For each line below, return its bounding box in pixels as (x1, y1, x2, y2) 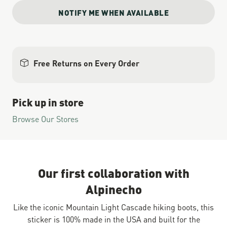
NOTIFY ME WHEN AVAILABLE (58, 6, 169, 18)
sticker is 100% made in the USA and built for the (27, 212, 200, 225)
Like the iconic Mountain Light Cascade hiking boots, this (13, 200, 214, 213)
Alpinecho (85, 179, 142, 198)
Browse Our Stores (12, 112, 79, 125)
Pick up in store (12, 94, 84, 109)
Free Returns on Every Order (33, 56, 139, 69)
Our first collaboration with (37, 163, 190, 182)
